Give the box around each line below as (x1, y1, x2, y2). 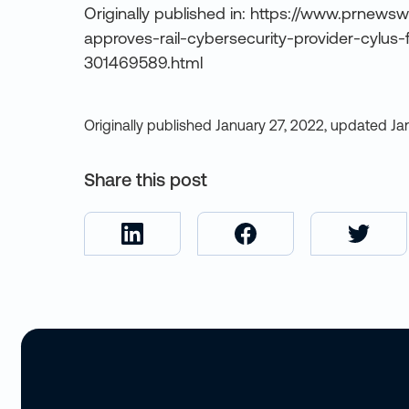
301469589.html (84, 53, 203, 72)
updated (330, 117, 387, 133)
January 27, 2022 (215, 117, 324, 133)
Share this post (84, 169, 207, 190)
